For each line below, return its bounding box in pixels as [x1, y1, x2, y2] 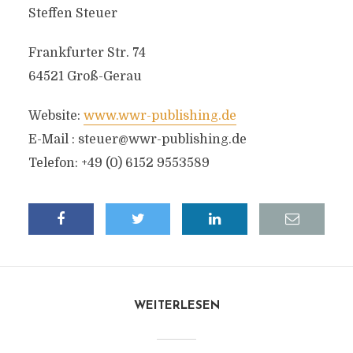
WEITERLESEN [133, 300, 220, 312]
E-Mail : [28, 132, 78, 147]
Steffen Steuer [28, 6, 117, 20]
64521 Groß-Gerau [28, 69, 142, 84]
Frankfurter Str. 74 [28, 46, 146, 60]
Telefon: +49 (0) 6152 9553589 [28, 156, 210, 170]
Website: [28, 109, 84, 123]
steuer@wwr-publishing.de [77, 132, 247, 147]
